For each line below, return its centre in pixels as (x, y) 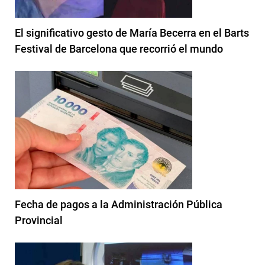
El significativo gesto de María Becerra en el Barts (132, 33)
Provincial (39, 220)
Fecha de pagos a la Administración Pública (119, 204)
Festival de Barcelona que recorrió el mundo (119, 49)
